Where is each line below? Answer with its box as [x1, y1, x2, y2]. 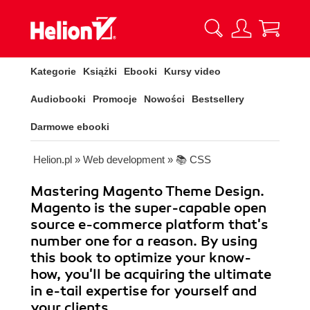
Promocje [93, 93, 137, 104]
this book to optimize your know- [30, 249, 251, 266]
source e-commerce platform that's [30, 216, 268, 233]
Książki [83, 66, 117, 77]
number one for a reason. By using [30, 232, 257, 250]
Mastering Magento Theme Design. [30, 183, 264, 200]
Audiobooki [30, 93, 86, 104]
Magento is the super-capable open [30, 199, 266, 217]
